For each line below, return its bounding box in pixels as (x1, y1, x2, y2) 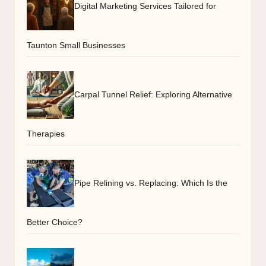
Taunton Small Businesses (27, 41, 125, 50)
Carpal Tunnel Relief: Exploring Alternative (74, 90, 232, 99)
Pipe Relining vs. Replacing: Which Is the (74, 178, 227, 188)
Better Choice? (27, 218, 83, 227)
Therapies (27, 129, 65, 138)
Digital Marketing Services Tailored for (74, 1, 216, 11)
